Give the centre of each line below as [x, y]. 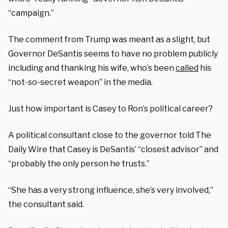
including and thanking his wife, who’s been [92, 68]
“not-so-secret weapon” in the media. [80, 82]
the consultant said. [46, 204]
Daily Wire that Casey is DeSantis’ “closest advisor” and [113, 149]
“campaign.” [31, 13]
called [187, 68]
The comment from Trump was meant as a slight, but [109, 39]
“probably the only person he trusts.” [79, 163]
